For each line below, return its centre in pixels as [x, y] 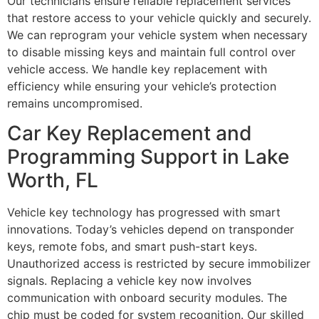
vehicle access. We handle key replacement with [137, 69]
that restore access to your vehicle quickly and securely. [159, 18]
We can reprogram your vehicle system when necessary [157, 35]
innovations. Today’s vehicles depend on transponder [151, 230]
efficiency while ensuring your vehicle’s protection [142, 87]
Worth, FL [53, 181]
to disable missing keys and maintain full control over [151, 52]
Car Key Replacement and [130, 134]
